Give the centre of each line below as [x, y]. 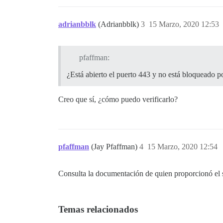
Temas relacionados [98, 209]
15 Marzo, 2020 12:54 [182, 146]
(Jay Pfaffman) [115, 146]
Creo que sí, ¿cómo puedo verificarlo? [118, 99]
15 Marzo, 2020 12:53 [184, 24]
